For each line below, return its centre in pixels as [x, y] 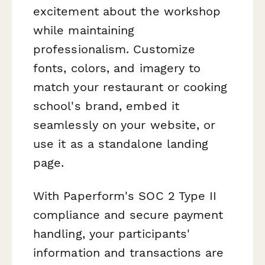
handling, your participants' [112, 233]
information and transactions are [129, 252]
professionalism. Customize [114, 49]
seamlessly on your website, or [125, 125]
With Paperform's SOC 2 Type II [125, 195]
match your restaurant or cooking [130, 87]
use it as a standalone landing [121, 144]
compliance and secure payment [128, 214]
